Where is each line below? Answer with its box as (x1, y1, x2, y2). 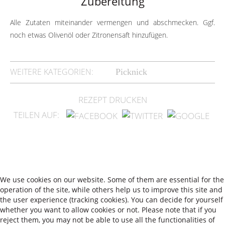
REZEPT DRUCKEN (78, 94, 147, 105)
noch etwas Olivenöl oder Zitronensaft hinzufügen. (10, 30, 168, 40)
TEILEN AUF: (13, 109, 61, 121)
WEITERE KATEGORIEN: (10, 66, 93, 77)
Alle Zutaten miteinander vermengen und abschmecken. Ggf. (10, 18, 215, 27)
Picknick (116, 67, 147, 77)
